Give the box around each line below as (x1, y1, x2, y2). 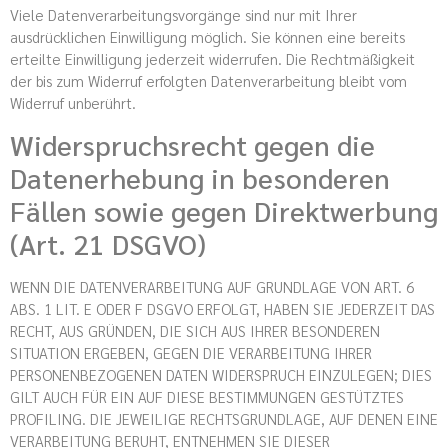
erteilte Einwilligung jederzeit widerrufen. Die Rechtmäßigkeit (10, 48, 415, 68)
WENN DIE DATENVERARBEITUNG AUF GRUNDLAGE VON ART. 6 (10, 277, 414, 297)
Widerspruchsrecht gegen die (10, 126, 375, 163)
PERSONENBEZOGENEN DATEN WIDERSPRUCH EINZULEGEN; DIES (10, 365, 432, 385)
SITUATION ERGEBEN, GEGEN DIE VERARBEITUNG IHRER (10, 343, 372, 363)
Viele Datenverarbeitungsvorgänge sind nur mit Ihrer (10, 4, 357, 24)
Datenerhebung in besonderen (10, 159, 390, 196)
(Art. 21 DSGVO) (10, 225, 206, 262)
